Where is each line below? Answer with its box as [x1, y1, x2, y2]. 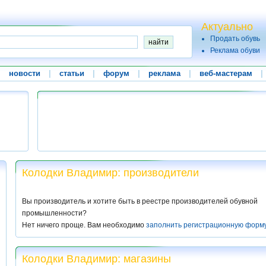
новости [8, 69, 40, 78]
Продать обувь [210, 34, 260, 43]
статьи [59, 69, 84, 78]
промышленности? [22, 209, 87, 217]
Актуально [201, 21, 253, 33]
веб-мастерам [199, 69, 252, 78]
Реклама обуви [210, 46, 260, 55]
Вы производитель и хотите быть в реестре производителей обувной [22, 197, 258, 205]
